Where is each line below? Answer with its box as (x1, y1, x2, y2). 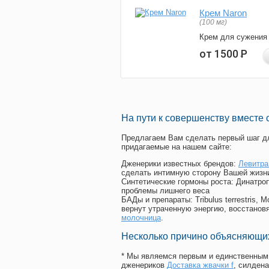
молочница (121, 213, 161, 223)
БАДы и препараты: (121, 195, 195, 205)
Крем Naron (199, 8, 247, 19)
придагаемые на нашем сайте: (121, 142, 232, 152)
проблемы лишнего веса (121, 186, 210, 196)
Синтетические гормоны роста (121, 177, 231, 187)
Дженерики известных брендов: (121, 159, 238, 169)
